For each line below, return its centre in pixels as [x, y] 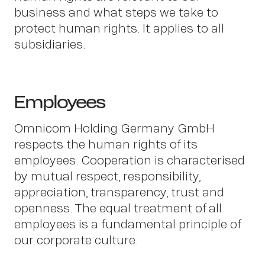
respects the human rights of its [106, 144]
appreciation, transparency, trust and [119, 192]
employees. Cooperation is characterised [130, 160]
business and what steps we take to [116, 12]
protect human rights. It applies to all [119, 28]
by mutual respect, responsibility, [107, 176]
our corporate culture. [76, 240]
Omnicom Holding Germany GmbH [114, 128]
